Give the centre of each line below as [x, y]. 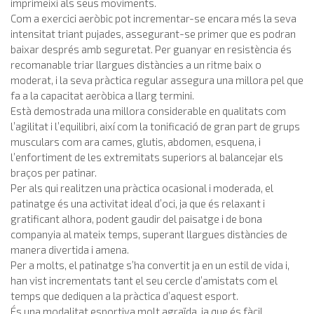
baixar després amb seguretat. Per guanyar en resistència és [151, 49]
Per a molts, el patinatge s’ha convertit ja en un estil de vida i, [150, 265]
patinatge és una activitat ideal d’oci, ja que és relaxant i [138, 204]
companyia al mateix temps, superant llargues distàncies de [149, 234]
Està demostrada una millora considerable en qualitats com [148, 111]
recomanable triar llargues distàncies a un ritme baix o [136, 65]
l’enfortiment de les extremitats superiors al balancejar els [147, 157]
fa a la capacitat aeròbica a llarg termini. [102, 96]
